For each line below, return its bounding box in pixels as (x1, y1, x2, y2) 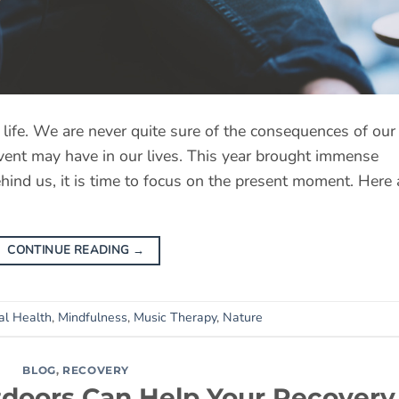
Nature (223, 309, 263, 327)
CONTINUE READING (7, 241, 133, 258)
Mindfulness (58, 309, 127, 327)
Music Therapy (134, 309, 216, 327)
